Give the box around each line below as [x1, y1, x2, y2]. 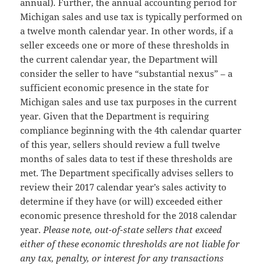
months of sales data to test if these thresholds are [20, 153, 233, 165]
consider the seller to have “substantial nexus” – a [20, 67, 233, 80]
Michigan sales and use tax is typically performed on [20, 11, 243, 23]
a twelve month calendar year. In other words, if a [20, 25, 234, 37]
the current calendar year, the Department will [20, 53, 218, 66]
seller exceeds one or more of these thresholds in [20, 39, 230, 51]
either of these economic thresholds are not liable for [20, 238, 240, 250]
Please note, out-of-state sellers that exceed [43, 224, 222, 236]
